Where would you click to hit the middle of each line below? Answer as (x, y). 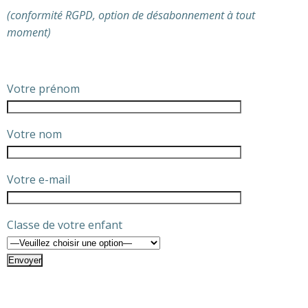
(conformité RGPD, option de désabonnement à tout (131, 15)
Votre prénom (43, 89)
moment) (29, 32)
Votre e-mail (38, 179)
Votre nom (34, 134)
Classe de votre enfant (65, 225)
